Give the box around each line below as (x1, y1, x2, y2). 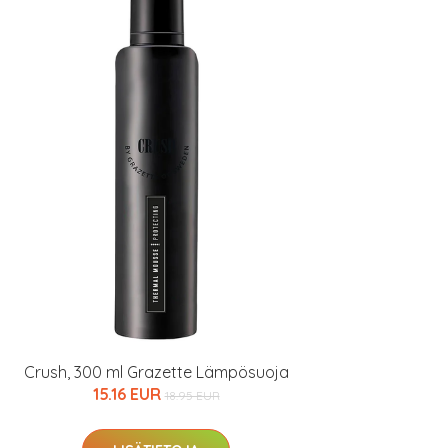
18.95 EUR (164, 388, 220, 403)
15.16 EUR (92, 384, 165, 404)
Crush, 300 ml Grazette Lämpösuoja (23, 362, 289, 382)
